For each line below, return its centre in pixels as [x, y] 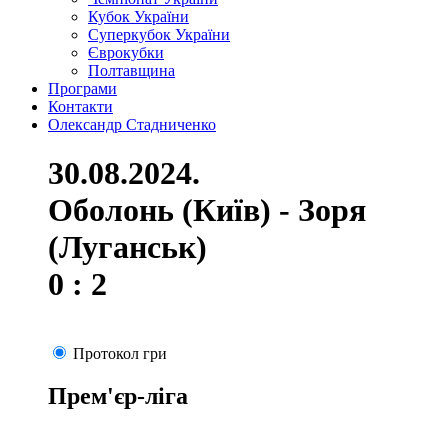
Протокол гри [120, 353]
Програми [82, 88]
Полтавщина [131, 70]
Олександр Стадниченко [132, 124]
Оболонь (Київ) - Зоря [207, 210]
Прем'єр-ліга [118, 395]
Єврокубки [126, 52]
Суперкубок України [159, 34]
